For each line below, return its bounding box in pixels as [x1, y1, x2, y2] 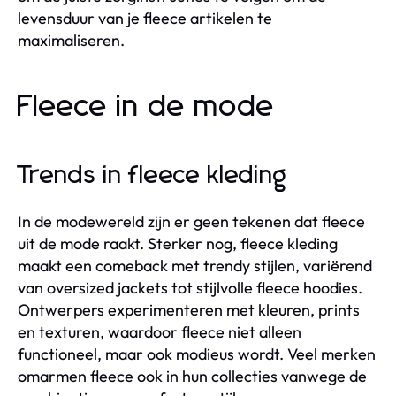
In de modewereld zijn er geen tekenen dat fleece [18, 210, 365, 232]
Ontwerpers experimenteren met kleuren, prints [18, 299, 360, 320]
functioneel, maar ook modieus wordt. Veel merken [18, 343, 376, 364]
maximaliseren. [18, 29, 125, 50]
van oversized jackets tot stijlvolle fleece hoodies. [18, 277, 362, 298]
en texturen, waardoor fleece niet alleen [18, 321, 301, 342]
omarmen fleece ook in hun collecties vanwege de [18, 365, 367, 386]
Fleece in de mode [18, 91, 275, 122]
